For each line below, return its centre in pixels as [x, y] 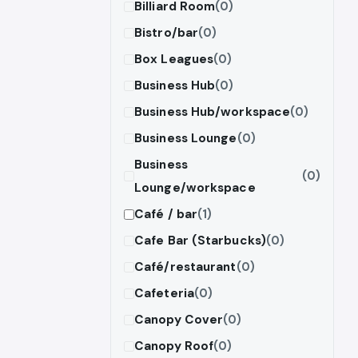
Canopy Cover [179, 319]
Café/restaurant [185, 267]
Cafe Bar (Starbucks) [200, 240]
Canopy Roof [174, 346]
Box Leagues [174, 59]
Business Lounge [186, 138]
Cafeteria [164, 293]
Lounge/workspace [195, 187]
